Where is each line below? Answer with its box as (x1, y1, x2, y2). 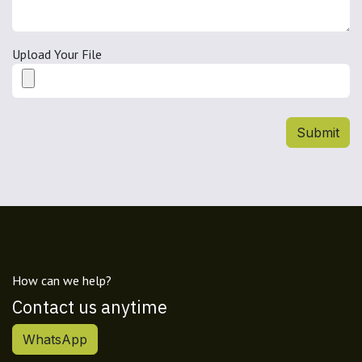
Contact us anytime (12, 295, 167, 318)
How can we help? (12, 271, 112, 288)
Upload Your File (12, 45, 102, 62)
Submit (297, 124, 339, 141)
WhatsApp (23, 330, 87, 347)
